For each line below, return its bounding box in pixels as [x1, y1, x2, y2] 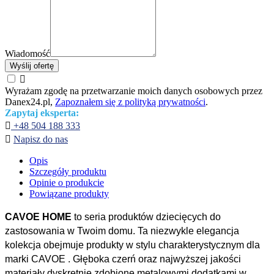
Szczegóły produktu [29, 166, 106, 177]
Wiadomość [5, 48, 50, 59]
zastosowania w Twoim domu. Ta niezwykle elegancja [5, 225, 239, 236]
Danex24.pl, [5, 96, 55, 107]
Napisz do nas [13, 133, 68, 144]
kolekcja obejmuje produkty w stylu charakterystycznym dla [5, 239, 260, 250]
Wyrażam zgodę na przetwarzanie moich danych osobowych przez [5, 85, 262, 96]
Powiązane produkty [29, 188, 109, 199]
